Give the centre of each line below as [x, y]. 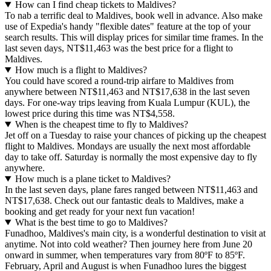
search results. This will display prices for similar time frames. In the [134, 37]
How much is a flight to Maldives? [81, 70]
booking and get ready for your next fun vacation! [100, 211]
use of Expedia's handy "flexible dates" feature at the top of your [128, 26]
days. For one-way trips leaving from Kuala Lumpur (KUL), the [127, 103]
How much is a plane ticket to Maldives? [93, 179]
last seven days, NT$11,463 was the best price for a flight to [119, 48]
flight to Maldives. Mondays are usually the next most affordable [128, 146]
